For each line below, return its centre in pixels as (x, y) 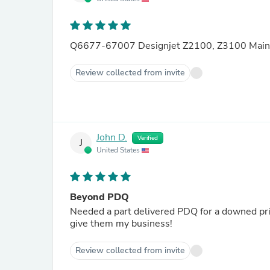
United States (119, 150)
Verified (148, 138)
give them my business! (121, 224)
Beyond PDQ (99, 197)
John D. (112, 138)
